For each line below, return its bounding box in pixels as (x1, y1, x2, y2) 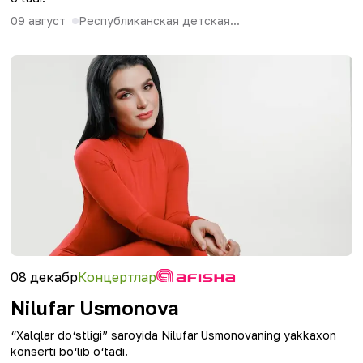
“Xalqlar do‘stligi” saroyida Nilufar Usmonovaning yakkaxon (11, 328, 336, 342)
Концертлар (78, 269, 156, 285)
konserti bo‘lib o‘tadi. (11, 344, 128, 358)
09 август (11, 14, 66, 28)
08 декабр (11, 269, 78, 285)
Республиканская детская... (79, 14, 240, 28)
